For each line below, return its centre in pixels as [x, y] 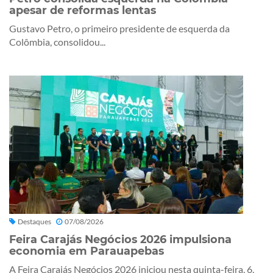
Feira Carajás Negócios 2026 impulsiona [120, 239]
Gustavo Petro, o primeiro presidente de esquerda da [119, 28]
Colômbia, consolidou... [57, 41]
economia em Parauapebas [87, 250]
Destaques [34, 221]
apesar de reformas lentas [83, 10]
